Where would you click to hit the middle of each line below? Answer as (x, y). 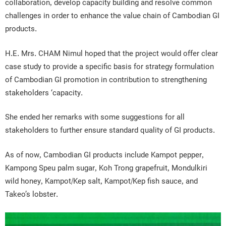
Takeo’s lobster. (32, 194)
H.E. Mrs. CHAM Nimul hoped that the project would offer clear (111, 53)
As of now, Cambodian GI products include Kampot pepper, (104, 155)
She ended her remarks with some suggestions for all (95, 118)
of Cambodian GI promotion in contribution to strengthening (106, 80)
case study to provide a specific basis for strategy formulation (109, 67)
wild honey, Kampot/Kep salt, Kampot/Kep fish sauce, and (101, 181)
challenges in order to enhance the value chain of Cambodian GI (112, 16)
